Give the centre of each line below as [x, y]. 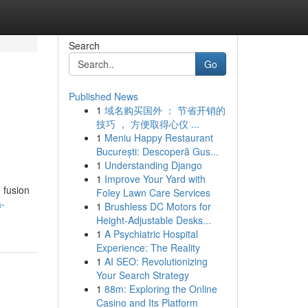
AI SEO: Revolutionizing [156, 261]
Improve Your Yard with [155, 179]
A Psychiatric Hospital [151, 234]
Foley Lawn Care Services [153, 192]
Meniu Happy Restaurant [158, 137]
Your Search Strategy [142, 275]
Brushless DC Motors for [157, 206]
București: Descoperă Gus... [157, 151]
